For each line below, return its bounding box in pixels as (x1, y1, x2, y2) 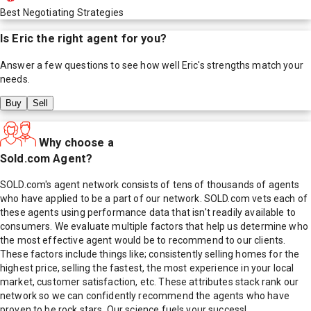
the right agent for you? (33, 32, 167, 46)
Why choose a (39, 135, 114, 149)
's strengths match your (198, 59, 303, 71)
